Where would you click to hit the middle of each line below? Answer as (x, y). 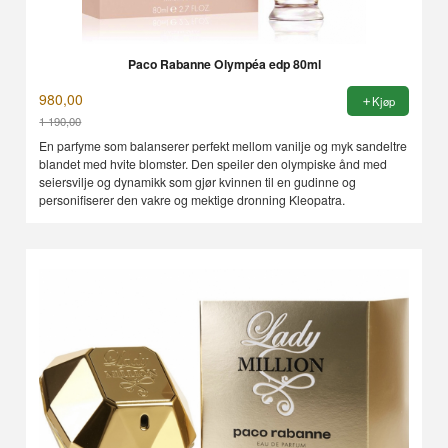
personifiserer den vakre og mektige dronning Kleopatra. (192, 200)
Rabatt (59, 139)
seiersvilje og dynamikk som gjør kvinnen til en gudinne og (198, 182)
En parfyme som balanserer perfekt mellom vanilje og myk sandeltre (223, 146)
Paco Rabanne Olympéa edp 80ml (224, 64)
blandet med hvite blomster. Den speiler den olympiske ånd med (213, 164)
